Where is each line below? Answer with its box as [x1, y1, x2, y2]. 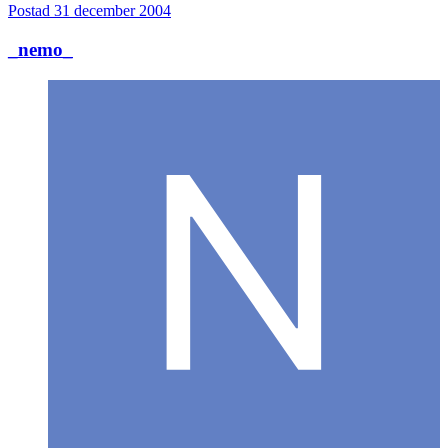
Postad [8, 2, 54, 20]
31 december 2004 [54, 2, 171, 20]
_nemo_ [8, 38, 73, 60]
